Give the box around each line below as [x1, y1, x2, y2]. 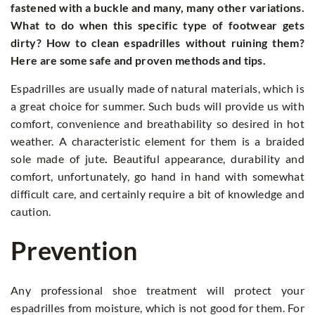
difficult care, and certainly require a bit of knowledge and [11, 186, 304, 200]
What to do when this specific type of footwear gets [11, 18, 304, 32]
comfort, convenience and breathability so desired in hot [11, 116, 304, 130]
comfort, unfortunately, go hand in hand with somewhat [11, 169, 304, 183]
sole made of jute [11, 151, 105, 165]
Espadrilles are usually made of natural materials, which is [11, 81, 304, 95]
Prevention [11, 234, 137, 266]
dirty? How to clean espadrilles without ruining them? [11, 35, 304, 49]
